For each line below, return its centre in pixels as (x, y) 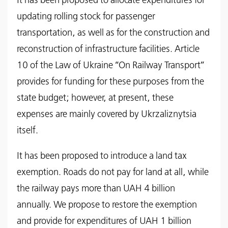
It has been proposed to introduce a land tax (102, 156)
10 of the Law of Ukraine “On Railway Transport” (110, 65)
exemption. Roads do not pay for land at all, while (113, 172)
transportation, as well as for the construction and (113, 33)
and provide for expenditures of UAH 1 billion (104, 221)
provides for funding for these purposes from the (110, 82)
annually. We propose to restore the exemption (107, 205)
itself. (27, 131)
